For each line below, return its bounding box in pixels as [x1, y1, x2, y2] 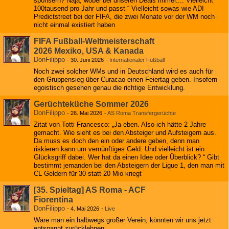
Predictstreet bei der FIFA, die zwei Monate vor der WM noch [34, 13, 215, 20]
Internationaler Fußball [109, 57, 165, 63]
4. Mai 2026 [71, 205, 99, 212]
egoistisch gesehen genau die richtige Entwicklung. [34, 84, 185, 91]
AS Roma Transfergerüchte [107, 110, 176, 116]
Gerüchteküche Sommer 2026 [34, 100, 149, 108]
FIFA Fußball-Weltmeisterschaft [34, 37, 154, 45]
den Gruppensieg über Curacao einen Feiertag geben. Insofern [34, 76, 217, 83]
